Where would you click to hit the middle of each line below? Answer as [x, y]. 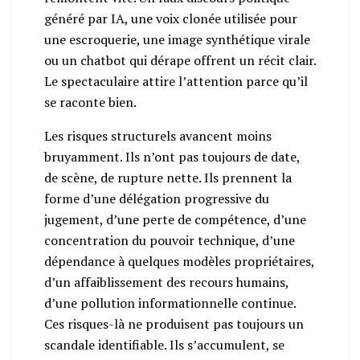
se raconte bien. [90, 102]
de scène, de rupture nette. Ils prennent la [168, 177]
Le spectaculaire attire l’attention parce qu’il [176, 81]
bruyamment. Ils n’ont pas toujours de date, [172, 156]
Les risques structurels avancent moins [158, 135]
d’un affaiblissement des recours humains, [166, 282]
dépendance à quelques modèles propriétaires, [179, 261]
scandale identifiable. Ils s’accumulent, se [164, 344]
